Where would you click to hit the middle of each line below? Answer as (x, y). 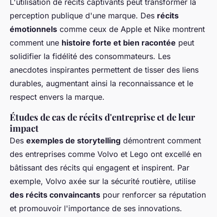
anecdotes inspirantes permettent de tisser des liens (104, 70)
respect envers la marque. (57, 97)
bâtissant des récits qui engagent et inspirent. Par (100, 168)
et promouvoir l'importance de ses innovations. (96, 209)
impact (24, 128)
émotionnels (33, 29)
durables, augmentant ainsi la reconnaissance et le (101, 84)
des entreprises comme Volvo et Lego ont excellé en (106, 154)
